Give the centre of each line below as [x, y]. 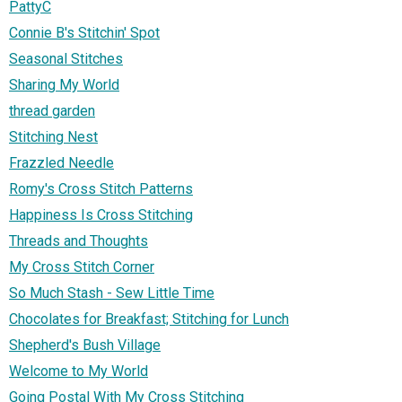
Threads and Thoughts [79, 240]
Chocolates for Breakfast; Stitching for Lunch [149, 319]
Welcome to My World [79, 371]
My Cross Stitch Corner [82, 267]
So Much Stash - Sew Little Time [112, 293]
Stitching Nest [53, 136]
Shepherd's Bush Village [85, 345]
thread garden [52, 110]
